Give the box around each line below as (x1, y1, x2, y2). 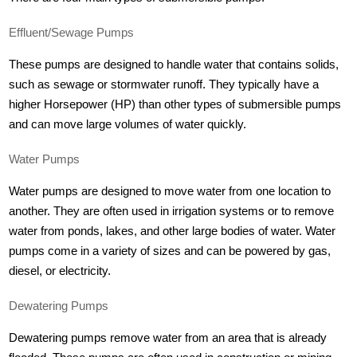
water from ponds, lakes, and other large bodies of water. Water (9, 225, 336, 238)
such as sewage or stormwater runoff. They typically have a (9, 78, 320, 92)
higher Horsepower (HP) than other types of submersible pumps (9, 98, 342, 112)
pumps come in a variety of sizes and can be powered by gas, (9, 245, 331, 258)
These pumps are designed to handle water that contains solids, (9, 58, 339, 72)
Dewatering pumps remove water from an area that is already (9, 331, 328, 345)
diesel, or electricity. (9, 265, 112, 278)
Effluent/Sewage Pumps (9, 25, 135, 39)
